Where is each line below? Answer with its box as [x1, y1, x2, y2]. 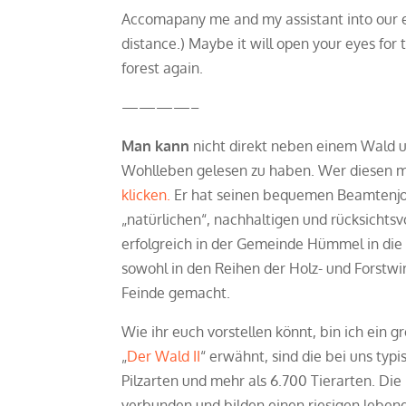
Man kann [121, 137, 190, 156]
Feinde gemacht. [121, 284, 231, 303]
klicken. [121, 186, 171, 205]
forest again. [121, 59, 204, 78]
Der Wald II [127, 347, 201, 366]
